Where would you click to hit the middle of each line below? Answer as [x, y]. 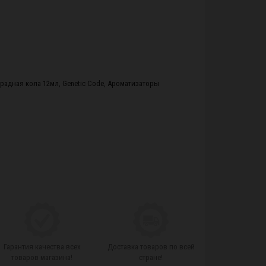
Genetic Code [83, 83]
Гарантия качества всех [42, 247]
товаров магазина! [42, 257]
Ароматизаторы [133, 83]
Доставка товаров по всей [151, 247]
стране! [151, 257]
